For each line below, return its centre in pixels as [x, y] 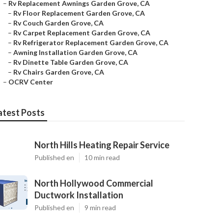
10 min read [102, 157]
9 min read [100, 207]
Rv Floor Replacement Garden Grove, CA [79, 13]
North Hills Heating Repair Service [102, 145]
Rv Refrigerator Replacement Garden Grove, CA [91, 42]
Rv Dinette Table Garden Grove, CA [71, 62]
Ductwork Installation [79, 195]
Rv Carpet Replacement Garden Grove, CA [82, 33]
